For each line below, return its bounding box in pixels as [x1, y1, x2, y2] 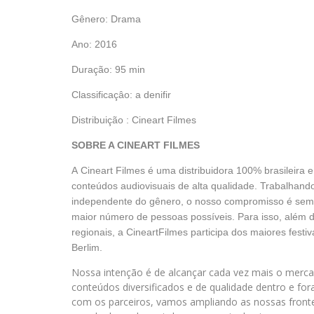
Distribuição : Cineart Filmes [71, 114, 196, 125]
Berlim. [71, 242, 102, 253]
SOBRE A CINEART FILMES [71, 139, 203, 151]
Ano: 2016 [71, 39, 117, 50]
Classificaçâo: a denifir [71, 89, 171, 100]
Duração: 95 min [71, 64, 145, 75]
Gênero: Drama [71, 13, 141, 25]
